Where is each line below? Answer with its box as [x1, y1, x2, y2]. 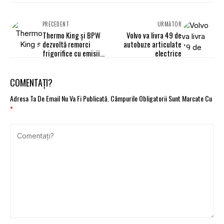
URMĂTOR [157, 20, 181, 28]
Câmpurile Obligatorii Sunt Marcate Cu [110, 93, 212, 104]
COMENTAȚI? [10, 76, 52, 89]
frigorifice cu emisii [42, 47, 100, 59]
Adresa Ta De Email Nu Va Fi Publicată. [10, 93, 109, 104]
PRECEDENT [42, 20, 69, 28]
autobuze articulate [123, 38, 181, 50]
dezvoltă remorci [42, 38, 90, 50]
